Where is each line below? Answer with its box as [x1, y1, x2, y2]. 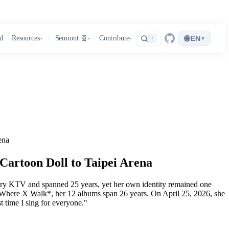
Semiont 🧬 [55, 34, 88, 42]
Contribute [99, 34, 129, 42]
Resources [11, 34, 40, 42]
